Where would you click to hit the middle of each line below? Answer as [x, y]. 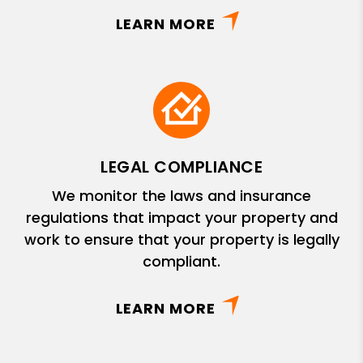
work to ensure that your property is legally [181, 239]
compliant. [181, 261]
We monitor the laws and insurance [181, 195]
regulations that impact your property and [181, 217]
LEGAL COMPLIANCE [181, 167]
